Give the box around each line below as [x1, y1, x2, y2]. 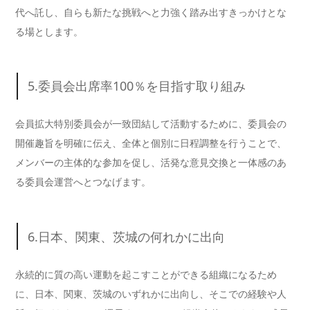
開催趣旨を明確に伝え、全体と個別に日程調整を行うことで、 [15, 136, 286, 150]
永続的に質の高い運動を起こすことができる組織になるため [15, 267, 277, 281]
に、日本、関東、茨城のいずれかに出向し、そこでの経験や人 [15, 286, 286, 300]
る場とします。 [15, 24, 83, 38]
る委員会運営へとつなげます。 [15, 175, 151, 189]
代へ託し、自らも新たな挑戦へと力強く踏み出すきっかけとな [15, 5, 286, 19]
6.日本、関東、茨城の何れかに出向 [28, 228, 226, 245]
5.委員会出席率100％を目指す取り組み [28, 77, 246, 95]
